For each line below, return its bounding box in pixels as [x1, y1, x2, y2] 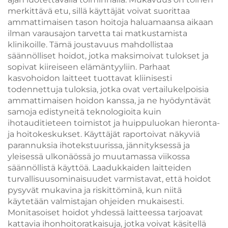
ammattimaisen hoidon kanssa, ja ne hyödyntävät [8, 96, 211, 105]
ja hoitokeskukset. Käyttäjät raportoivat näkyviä [8, 129, 200, 139]
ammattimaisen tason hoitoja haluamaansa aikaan [8, 17, 213, 27]
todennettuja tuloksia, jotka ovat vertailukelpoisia [8, 84, 209, 94]
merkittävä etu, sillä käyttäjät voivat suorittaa [8, 6, 190, 16]
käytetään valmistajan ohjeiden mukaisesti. [8, 196, 184, 206]
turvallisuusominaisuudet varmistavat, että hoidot [8, 174, 211, 184]
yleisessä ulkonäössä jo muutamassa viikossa [8, 152, 190, 161]
